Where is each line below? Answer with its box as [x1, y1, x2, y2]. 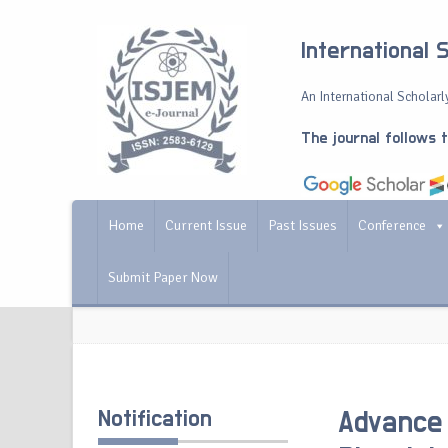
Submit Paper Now [108, 269, 218, 286]
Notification [98, 407, 212, 431]
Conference [358, 217, 426, 234]
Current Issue [165, 217, 247, 234]
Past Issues [268, 217, 337, 234]
